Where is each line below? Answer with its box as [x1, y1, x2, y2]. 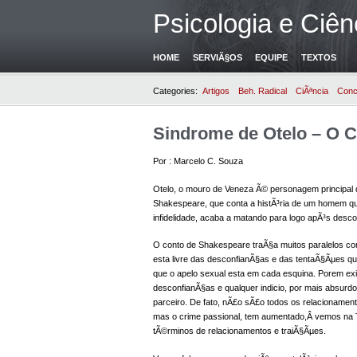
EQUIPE [255, 52, 288, 62]
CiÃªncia [295, 85, 328, 96]
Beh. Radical [237, 85, 287, 96]
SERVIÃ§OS [192, 52, 242, 62]
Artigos [202, 85, 229, 96]
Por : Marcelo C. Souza [153, 156, 243, 166]
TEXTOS [300, 52, 336, 62]
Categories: [153, 85, 198, 96]
